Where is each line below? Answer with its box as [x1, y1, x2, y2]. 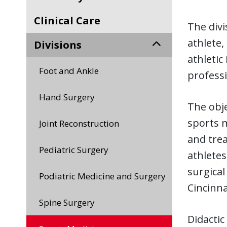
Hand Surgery [46, 91, 95, 103]
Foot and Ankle [44, 65, 99, 77]
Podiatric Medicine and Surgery [44, 170, 166, 182]
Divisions [42, 38, 82, 52]
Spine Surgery [44, 197, 95, 208]
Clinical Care [41, 14, 100, 27]
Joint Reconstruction [42, 118, 119, 129]
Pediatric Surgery [44, 144, 108, 156]
